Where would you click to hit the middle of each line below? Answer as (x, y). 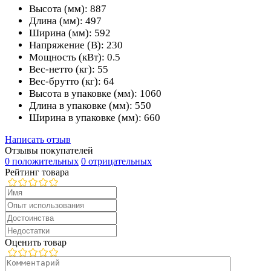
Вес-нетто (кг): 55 (69, 69)
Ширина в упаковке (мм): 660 (95, 117)
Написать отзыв (38, 139)
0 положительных (42, 161)
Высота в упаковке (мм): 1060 (95, 93)
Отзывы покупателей (49, 150)
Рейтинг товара (37, 172)
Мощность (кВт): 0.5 (75, 57)
